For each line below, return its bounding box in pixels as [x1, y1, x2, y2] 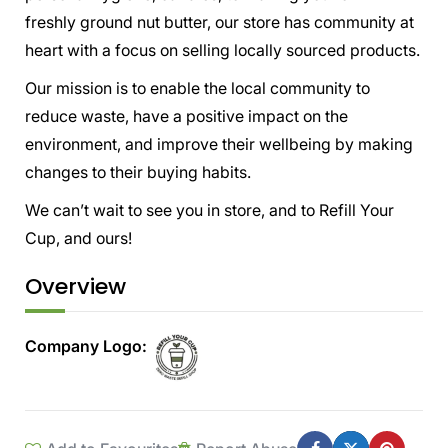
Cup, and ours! [25, 227, 132, 248]
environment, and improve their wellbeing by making [25, 133, 413, 154]
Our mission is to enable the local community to [25, 77, 370, 98]
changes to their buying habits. [25, 161, 251, 182]
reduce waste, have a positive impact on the [25, 105, 348, 126]
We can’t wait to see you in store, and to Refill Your [25, 199, 394, 220]
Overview [25, 270, 126, 302]
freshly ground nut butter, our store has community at [25, 11, 414, 32]
